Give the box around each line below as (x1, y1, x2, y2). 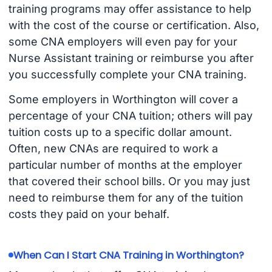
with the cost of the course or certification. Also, (8, 19, 259, 32)
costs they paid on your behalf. (8, 207, 169, 220)
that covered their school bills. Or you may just (8, 174, 250, 188)
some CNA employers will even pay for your (8, 35, 237, 49)
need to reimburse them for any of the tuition (8, 191, 243, 204)
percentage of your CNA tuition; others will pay (8, 109, 253, 122)
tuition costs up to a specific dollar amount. (8, 125, 232, 138)
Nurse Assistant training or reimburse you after (8, 52, 254, 65)
